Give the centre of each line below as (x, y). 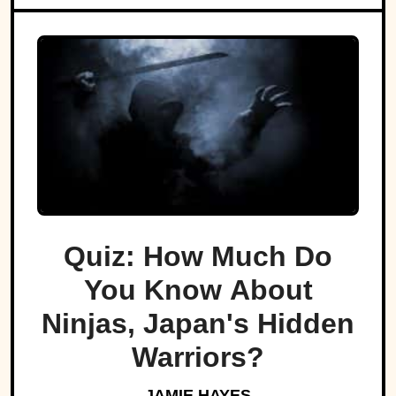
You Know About (198, 290)
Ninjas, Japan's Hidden (198, 324)
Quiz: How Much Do (198, 257)
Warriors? (198, 358)
